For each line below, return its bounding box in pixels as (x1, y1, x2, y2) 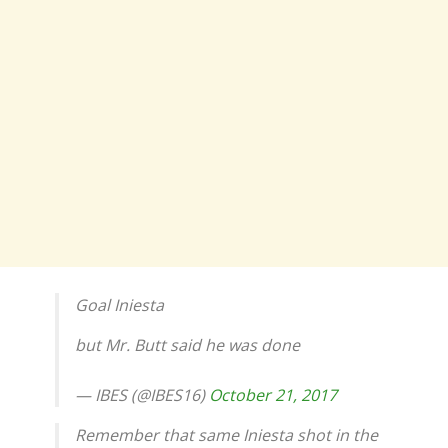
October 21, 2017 (209, 383, 337, 406)
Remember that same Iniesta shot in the (75, 423, 378, 446)
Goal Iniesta (75, 293, 164, 316)
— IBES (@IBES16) (75, 383, 209, 406)
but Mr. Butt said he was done (75, 333, 300, 356)
